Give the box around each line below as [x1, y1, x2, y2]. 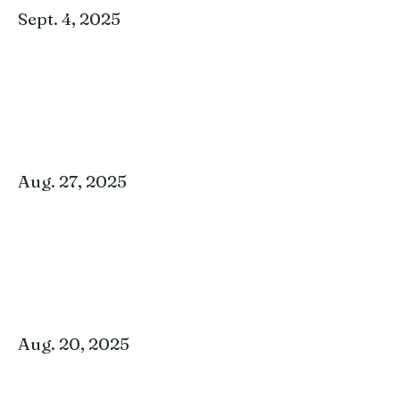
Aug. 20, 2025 [18, 333, 129, 354]
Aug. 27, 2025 [18, 171, 127, 192]
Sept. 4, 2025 [18, 8, 121, 29]
